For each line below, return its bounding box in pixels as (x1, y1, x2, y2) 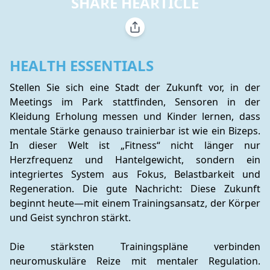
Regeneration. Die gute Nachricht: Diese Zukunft (10, 182, 260, 195)
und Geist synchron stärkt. (10, 211, 131, 224)
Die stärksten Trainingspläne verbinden (10, 240, 260, 253)
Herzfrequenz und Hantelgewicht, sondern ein (10, 153, 260, 166)
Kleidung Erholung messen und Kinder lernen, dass (10, 110, 260, 123)
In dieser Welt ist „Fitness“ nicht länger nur (10, 139, 260, 152)
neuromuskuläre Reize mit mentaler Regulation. (10, 254, 260, 268)
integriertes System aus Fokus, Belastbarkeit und (10, 168, 260, 181)
